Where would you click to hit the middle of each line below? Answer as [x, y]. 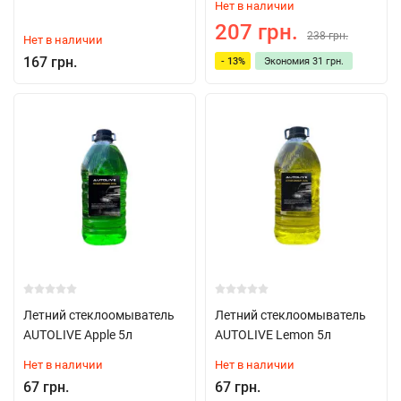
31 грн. [328, 61]
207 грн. [256, 32]
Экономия [288, 61]
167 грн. [50, 62]
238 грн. [328, 36]
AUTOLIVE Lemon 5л [273, 335]
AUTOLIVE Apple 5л [78, 335]
